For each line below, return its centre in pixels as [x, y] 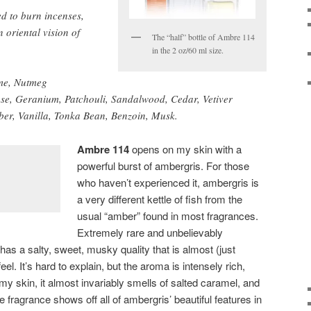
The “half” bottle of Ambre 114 [203, 36]
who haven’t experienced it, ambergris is [168, 182]
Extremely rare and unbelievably [150, 232]
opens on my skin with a [186, 149]
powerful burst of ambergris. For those [163, 165]
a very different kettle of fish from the [160, 199]
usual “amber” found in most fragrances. [168, 215]
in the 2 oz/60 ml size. [188, 50]
